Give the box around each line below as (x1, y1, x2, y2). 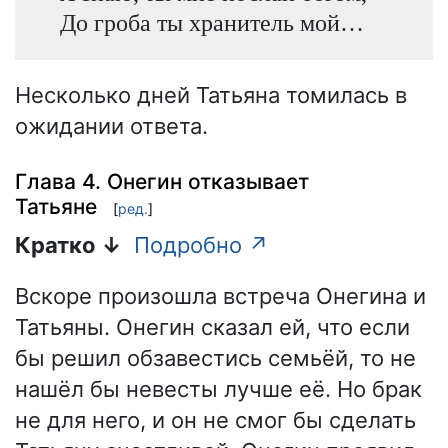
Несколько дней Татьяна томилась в (15, 82, 407, 109)
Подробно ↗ (134, 232, 269, 259)
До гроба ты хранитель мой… (59, 8, 364, 36)
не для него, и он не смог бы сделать (15, 407, 416, 434)
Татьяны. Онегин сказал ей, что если (15, 314, 410, 341)
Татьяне (15, 193, 97, 219)
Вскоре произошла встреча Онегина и (15, 283, 426, 310)
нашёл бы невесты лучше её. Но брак (15, 376, 422, 403)
